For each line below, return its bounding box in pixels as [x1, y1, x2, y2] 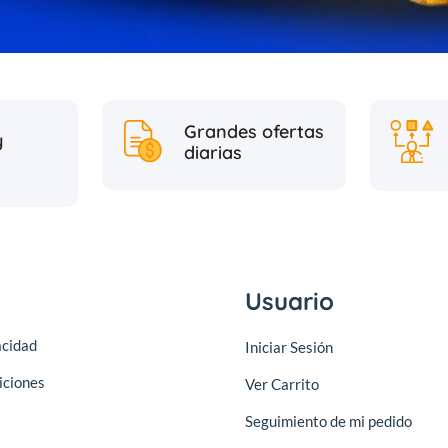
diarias [183, 141, 242, 165]
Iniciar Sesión [244, 338, 333, 357]
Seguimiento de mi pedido [244, 412, 412, 431]
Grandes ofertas [183, 120, 324, 144]
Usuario [244, 286, 334, 317]
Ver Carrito [244, 375, 319, 394]
